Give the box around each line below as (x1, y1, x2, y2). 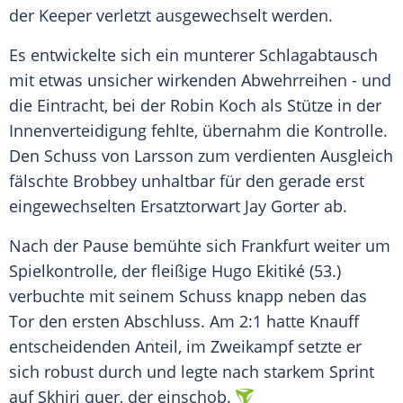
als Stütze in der (256, 94, 381, 117)
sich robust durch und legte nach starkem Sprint (9, 361, 374, 383)
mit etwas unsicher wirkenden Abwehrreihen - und (9, 69, 391, 92)
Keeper (39, 4, 92, 27)
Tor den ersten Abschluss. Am (9, 310, 239, 333)
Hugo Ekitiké (211, 260, 305, 282)
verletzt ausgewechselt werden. (92, 4, 333, 27)
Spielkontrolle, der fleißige (9, 260, 211, 282)
